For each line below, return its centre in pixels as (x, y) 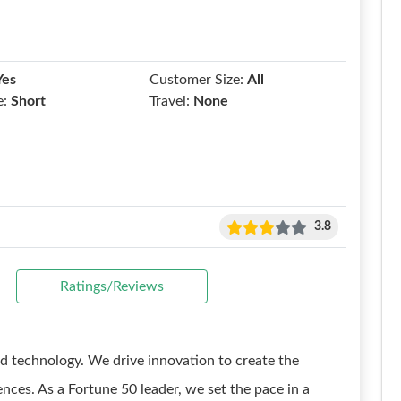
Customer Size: (197, 80)
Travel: (170, 101)
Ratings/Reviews (112, 286)
